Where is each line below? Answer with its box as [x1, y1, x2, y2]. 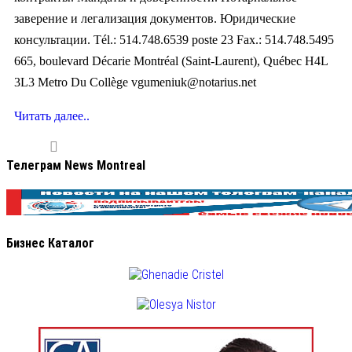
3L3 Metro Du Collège [14, 75, 131, 89]
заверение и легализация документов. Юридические [14, 11, 295, 25]
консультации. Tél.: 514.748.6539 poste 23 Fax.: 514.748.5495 [14, 32, 334, 46]
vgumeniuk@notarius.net [131, 75, 256, 89]
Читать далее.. [14, 108, 90, 123]
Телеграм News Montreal [6, 158, 145, 174]
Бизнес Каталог [6, 235, 94, 251]
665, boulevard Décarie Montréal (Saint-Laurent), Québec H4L [14, 53, 328, 68]
